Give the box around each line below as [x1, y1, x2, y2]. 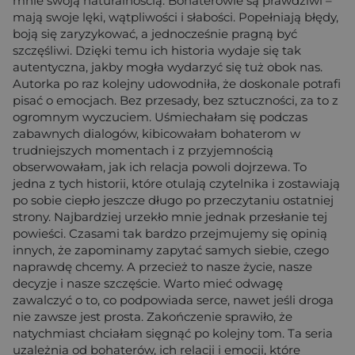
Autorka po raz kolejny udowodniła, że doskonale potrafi [13, 75, 341, 91]
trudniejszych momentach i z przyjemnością [13, 142, 273, 158]
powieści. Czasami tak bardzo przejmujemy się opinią [13, 225, 327, 241]
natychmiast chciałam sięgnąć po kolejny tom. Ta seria [13, 325, 333, 341]
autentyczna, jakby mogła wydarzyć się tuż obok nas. [13, 59, 323, 74]
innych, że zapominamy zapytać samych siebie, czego [13, 242, 329, 258]
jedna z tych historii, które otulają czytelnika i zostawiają [13, 175, 340, 191]
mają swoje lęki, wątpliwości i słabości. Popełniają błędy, [13, 9, 338, 25]
